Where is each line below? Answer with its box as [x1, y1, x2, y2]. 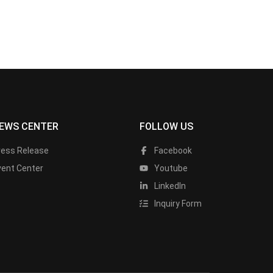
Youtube [152, 163, 188, 173]
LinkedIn [152, 181, 186, 191]
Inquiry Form [152, 199, 202, 208]
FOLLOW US [140, 121, 193, 132]
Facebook [152, 146, 192, 155]
